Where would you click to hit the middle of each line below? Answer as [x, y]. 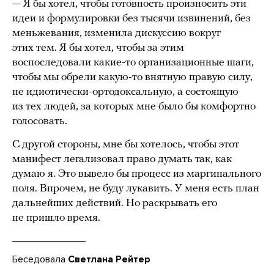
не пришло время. [56, 218]
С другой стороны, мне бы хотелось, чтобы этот [126, 145]
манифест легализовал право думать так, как [122, 160]
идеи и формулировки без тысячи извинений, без [131, 19]
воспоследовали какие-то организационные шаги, [133, 63]
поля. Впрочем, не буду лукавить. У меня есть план [136, 189]
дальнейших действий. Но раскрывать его [115, 204]
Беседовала [40, 260]
